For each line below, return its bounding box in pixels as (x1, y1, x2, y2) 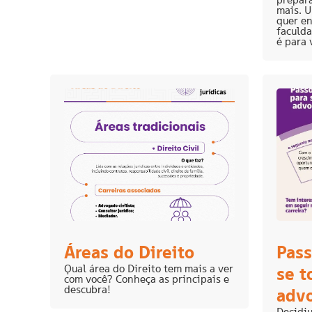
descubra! (64, 283, 111, 297)
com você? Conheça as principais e (64, 272, 229, 286)
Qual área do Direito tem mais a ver (64, 262, 233, 276)
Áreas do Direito (64, 241, 194, 264)
